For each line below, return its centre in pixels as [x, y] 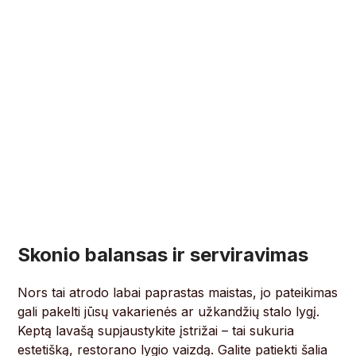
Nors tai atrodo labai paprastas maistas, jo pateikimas [178, 293]
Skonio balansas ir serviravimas [163, 255]
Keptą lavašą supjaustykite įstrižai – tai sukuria [156, 331]
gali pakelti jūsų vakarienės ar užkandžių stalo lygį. [169, 312]
